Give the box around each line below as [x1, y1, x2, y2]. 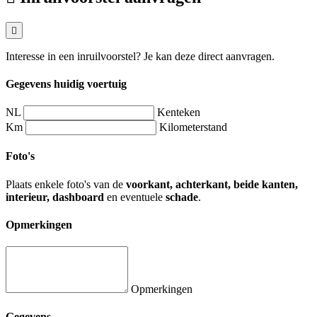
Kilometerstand [159, 121, 227, 134]
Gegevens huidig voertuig [6, 77, 127, 90]
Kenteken [157, 106, 200, 119]
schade [166, 190, 198, 203]
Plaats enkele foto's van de [6, 178, 126, 190]
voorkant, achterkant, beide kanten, [126, 178, 298, 190]
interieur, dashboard [6, 190, 104, 203]
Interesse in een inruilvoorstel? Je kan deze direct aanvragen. [6, 50, 275, 62]
